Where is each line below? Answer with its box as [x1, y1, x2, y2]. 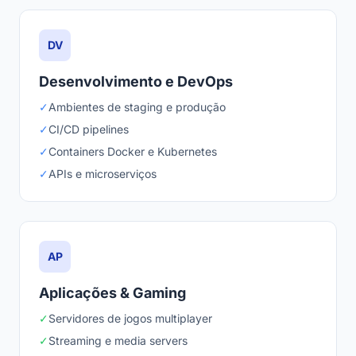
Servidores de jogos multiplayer [48, 311, 212, 325]
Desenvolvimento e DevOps [39, 73, 233, 90]
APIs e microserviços [48, 167, 157, 180]
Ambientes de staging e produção [48, 100, 226, 114]
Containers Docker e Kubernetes [48, 145, 217, 158]
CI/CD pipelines [48, 122, 129, 136]
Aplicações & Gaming [39, 284, 186, 301]
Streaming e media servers [48, 334, 188, 347]
